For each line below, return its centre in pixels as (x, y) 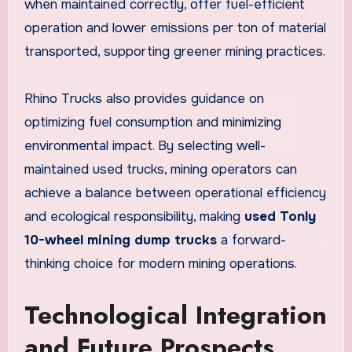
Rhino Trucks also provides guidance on (144, 98)
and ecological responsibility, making (134, 216)
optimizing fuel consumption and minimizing (152, 122)
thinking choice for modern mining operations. (160, 263)
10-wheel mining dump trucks (120, 240)
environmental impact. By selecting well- (145, 145)
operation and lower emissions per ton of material (175, 27)
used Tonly (280, 216)
